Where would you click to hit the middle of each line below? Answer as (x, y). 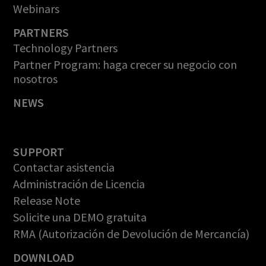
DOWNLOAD (44, 257)
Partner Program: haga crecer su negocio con (125, 64)
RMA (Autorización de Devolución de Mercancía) (132, 233)
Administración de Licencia (79, 183)
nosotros (36, 78)
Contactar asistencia (64, 167)
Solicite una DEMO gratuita (80, 217)
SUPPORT (39, 151)
